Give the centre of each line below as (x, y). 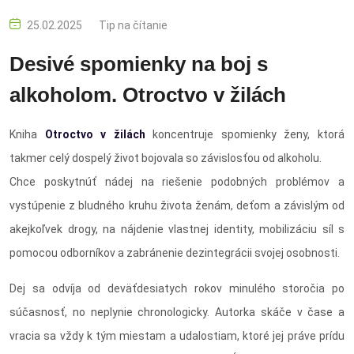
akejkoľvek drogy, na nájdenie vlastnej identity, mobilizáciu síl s (177, 229)
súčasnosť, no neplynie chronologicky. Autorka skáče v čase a (177, 312)
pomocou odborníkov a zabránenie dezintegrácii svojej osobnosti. (175, 252)
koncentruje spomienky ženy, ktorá (245, 134)
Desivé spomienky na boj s (139, 64)
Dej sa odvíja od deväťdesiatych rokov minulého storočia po (177, 288)
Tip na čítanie (133, 25)
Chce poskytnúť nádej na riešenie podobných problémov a (177, 181)
